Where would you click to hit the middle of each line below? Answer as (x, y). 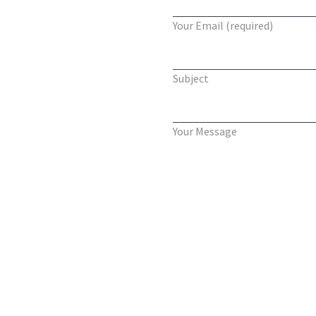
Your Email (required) (223, 25)
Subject (191, 78)
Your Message (205, 131)
